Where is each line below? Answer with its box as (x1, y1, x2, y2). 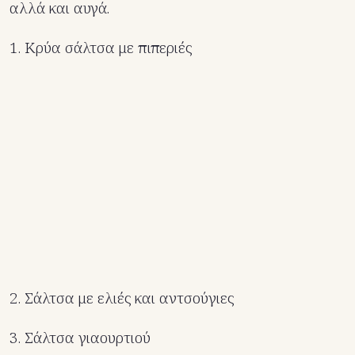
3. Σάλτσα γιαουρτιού (10, 327, 151, 349)
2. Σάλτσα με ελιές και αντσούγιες (10, 288, 234, 309)
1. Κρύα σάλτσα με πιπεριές (10, 37, 192, 59)
